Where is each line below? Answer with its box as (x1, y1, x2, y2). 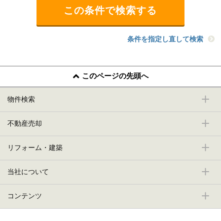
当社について (7, 168, 49, 176)
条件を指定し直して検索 (127, 35, 204, 43)
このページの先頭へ (81, 72, 148, 80)
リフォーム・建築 (7, 144, 63, 152)
